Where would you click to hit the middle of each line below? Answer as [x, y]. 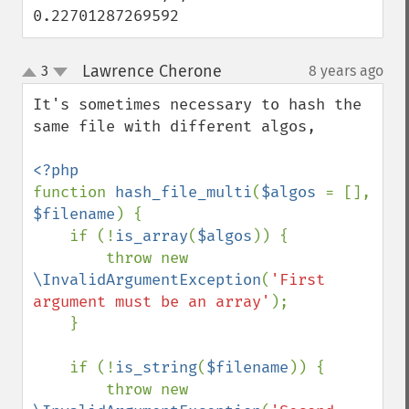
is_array [152, 236]
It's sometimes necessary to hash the [197, 105]
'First [298, 280]
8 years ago [346, 71]
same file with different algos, [179, 126]
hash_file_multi [184, 192]
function [74, 192]
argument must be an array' [152, 302]
